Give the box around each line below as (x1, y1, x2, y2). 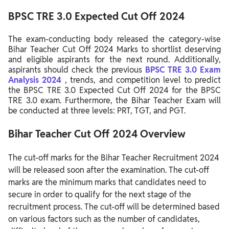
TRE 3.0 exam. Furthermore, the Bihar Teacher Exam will (8, 95, 221, 106)
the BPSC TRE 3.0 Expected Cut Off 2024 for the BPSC (8, 85, 221, 96)
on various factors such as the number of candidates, (8, 214, 200, 225)
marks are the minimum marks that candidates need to (8, 177, 206, 188)
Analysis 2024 (8, 75, 65, 86)
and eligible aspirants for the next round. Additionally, (8, 54, 221, 65)
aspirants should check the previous (8, 64, 145, 76)
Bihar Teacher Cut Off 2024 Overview (8, 127, 186, 141)
